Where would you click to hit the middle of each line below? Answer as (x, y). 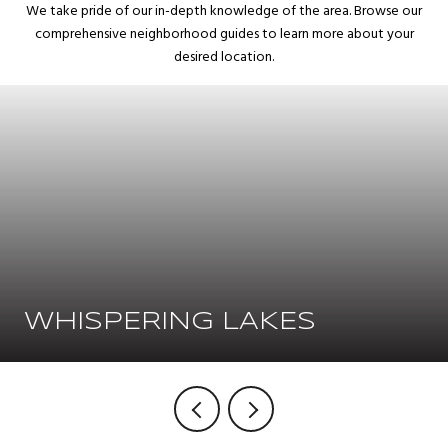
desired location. (224, 57)
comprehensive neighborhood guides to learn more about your (224, 34)
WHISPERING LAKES (170, 322)
